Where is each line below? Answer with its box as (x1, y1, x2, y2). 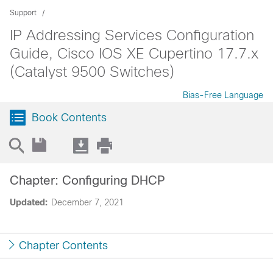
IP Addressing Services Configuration (10, 27, 254, 43)
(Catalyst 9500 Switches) (10, 63, 174, 80)
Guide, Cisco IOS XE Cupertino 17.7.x (10, 45, 258, 62)
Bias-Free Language (183, 90, 263, 100)
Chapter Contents (19, 239, 108, 252)
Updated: (10, 197, 48, 207)
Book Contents (32, 112, 107, 124)
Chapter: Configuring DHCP (10, 174, 165, 187)
